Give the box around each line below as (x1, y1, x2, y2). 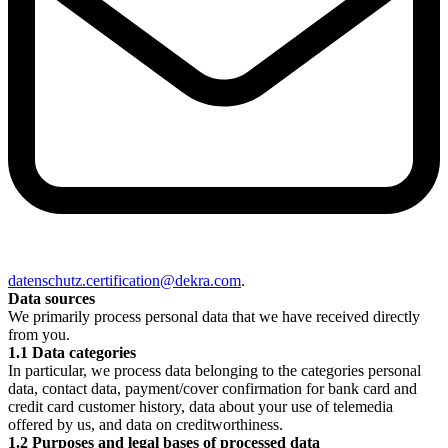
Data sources (8, 290, 95, 308)
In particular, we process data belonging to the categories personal (8, 362, 421, 380)
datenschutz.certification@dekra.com (8, 272, 241, 290)
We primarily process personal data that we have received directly (8, 308, 420, 326)
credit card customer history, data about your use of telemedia (8, 398, 393, 416)
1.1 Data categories (8, 344, 136, 362)
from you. (8, 326, 70, 344)
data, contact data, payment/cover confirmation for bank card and (8, 380, 417, 398)
